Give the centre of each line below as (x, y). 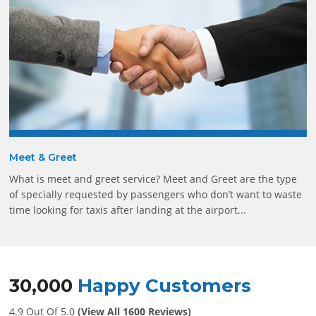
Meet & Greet (43, 158)
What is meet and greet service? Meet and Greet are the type (153, 179)
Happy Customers (165, 286)
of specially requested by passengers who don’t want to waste (156, 195)
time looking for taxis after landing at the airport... (128, 210)
